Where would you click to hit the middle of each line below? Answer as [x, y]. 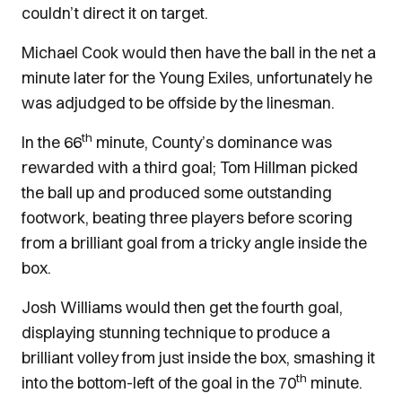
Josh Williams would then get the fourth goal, [182, 307]
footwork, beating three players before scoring [187, 218]
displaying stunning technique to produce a [176, 332]
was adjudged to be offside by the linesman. [178, 103]
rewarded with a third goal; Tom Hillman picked [190, 167]
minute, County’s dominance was [212, 142]
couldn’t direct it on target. [115, 13]
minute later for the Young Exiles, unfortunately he [197, 78]
